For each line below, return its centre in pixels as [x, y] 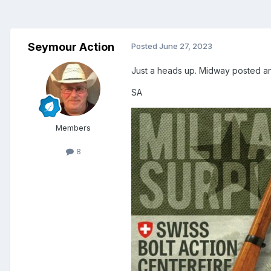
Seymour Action [71, 47]
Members [73, 128]
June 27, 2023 [186, 46]
